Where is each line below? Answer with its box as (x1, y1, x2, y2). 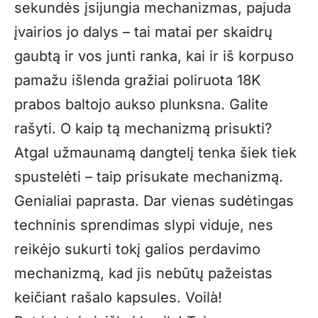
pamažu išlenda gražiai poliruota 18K (14, 72, 261, 89)
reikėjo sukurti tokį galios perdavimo (14, 241, 261, 258)
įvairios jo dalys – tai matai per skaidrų (14, 23, 273, 41)
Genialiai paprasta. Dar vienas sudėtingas (14, 192, 294, 210)
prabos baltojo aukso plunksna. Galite (14, 96, 268, 114)
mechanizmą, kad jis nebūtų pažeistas (14, 265, 273, 283)
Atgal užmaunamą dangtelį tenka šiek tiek (14, 144, 297, 162)
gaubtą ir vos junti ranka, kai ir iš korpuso (14, 48, 294, 65)
